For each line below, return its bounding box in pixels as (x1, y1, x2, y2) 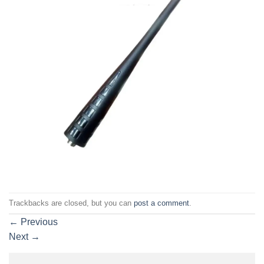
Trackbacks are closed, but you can (9, 198, 134, 207)
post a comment (134, 198, 189, 207)
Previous (18, 217, 58, 227)
